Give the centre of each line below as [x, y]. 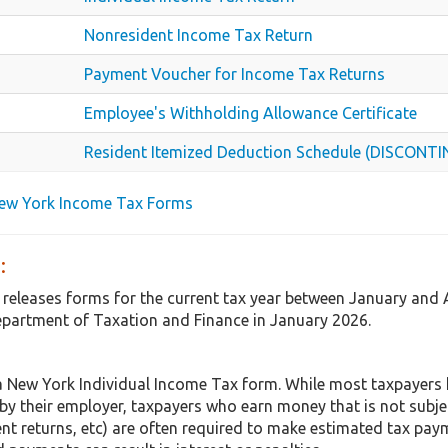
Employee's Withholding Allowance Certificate [250, 112]
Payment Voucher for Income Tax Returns [234, 73]
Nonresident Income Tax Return [198, 34]
